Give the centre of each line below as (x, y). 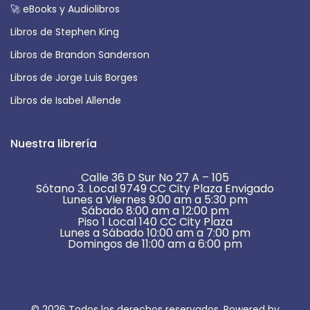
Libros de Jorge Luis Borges (74, 78)
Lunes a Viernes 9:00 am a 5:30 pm (155, 200)
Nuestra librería (54, 144)
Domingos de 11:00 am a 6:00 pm (155, 244)
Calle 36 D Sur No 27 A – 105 (155, 178)
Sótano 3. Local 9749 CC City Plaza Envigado (155, 189)
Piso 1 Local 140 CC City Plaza (155, 222)
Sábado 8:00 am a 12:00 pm (155, 211)
